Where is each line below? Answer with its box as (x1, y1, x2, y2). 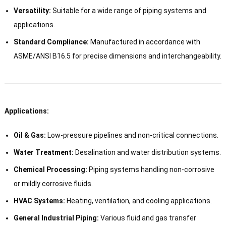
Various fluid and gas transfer (98, 213, 196, 222)
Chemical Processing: (13, 165, 87, 174)
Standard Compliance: (13, 37, 89, 46)
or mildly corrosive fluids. (13, 179, 93, 188)
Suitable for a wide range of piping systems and (50, 6, 206, 15)
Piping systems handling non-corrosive (87, 165, 214, 174)
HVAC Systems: (13, 196, 65, 205)
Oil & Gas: (13, 131, 46, 139)
